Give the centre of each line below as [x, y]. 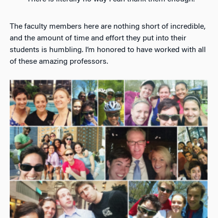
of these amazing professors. [59, 62]
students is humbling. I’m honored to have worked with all [108, 50]
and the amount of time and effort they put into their [98, 39]
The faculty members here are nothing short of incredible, [108, 27]
